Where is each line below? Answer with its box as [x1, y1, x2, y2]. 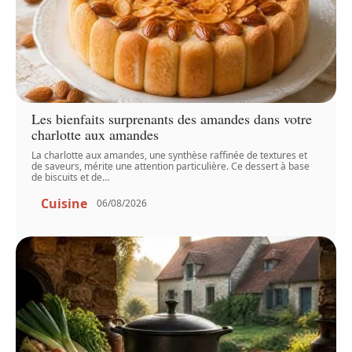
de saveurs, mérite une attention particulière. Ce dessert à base [31, 159, 310, 173]
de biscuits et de [31, 170, 103, 184]
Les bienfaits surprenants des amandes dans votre [31, 108, 313, 128]
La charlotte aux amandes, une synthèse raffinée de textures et [31, 148, 308, 162]
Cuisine [41, 194, 88, 212]
